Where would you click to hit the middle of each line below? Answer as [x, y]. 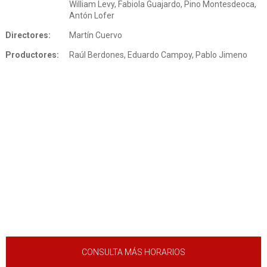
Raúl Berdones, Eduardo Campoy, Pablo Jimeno [159, 55]
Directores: [28, 35]
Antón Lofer [92, 16]
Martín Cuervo [96, 35]
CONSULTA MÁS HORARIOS [133, 252]
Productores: [32, 55]
